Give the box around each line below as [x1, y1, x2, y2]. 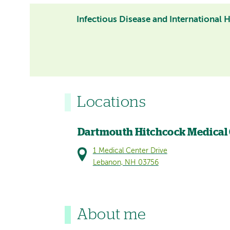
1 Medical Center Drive [92, 147, 167, 155]
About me [77, 207, 146, 222]
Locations [77, 94, 146, 110]
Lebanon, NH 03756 [92, 159, 159, 166]
